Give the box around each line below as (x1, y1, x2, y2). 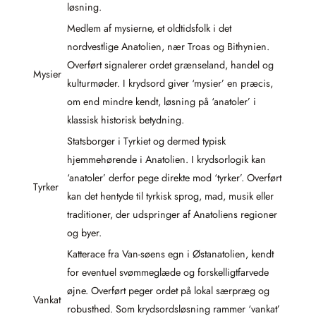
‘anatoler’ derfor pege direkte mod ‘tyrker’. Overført (67, 171, 281, 186)
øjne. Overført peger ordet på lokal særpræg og (67, 284, 269, 298)
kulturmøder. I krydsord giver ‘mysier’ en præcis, (67, 76, 273, 91)
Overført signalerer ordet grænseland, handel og (67, 58, 274, 73)
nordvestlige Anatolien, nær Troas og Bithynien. (67, 39, 269, 54)
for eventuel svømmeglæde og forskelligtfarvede (67, 265, 269, 280)
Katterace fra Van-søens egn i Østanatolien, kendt (67, 247, 274, 262)
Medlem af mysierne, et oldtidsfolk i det (67, 21, 231, 36)
